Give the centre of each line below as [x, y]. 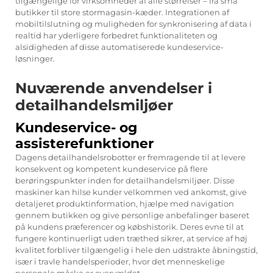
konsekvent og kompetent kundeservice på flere [112, 168]
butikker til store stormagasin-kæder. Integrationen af [122, 12]
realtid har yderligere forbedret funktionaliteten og [116, 35]
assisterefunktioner [84, 143]
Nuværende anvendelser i [114, 88]
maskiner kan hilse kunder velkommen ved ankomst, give [131, 192]
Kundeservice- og [76, 127]
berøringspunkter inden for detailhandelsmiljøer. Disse [125, 180]
